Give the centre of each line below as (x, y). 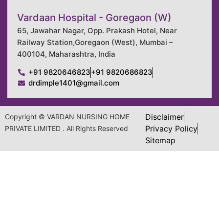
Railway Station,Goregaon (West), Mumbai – (95, 42)
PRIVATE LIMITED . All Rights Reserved (66, 129)
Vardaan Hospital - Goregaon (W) (94, 17)
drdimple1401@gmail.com (74, 83)
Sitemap (161, 141)
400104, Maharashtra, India (66, 54)
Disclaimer (165, 117)
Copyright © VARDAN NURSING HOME (67, 117)
